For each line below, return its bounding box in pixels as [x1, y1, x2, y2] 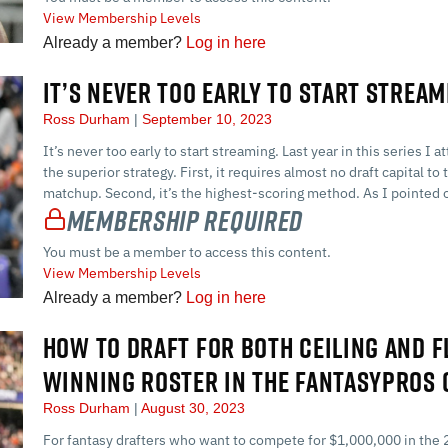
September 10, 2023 [137, 111, 272, 128]
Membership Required [66, 200, 304, 242]
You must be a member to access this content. [42, 242, 331, 261]
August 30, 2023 [137, 399, 245, 416]
